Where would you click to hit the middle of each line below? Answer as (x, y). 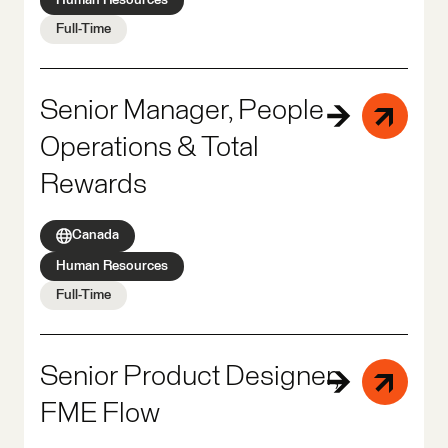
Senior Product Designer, (189, 376)
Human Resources (112, 265)
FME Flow (100, 413)
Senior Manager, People (182, 110)
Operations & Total (149, 147)
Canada (95, 235)
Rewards (93, 184)
